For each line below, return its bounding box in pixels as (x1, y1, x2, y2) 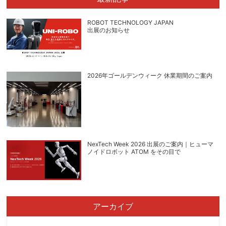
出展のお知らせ (87, 26, 130, 34)
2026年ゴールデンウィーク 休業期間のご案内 (87, 71, 213, 79)
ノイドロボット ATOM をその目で (87, 148, 181, 156)
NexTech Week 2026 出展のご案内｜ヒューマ (87, 140, 214, 148)
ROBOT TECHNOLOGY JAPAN (87, 19, 174, 26)
